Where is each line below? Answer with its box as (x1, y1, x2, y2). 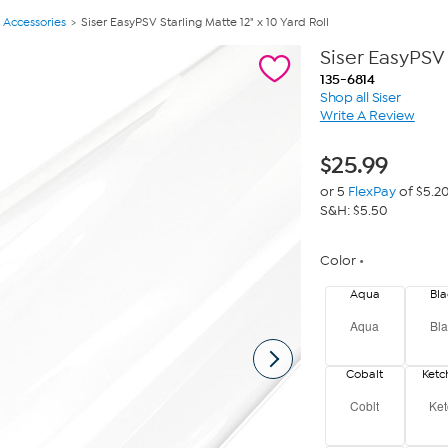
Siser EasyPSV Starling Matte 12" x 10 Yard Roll (81, 15, 329, 29)
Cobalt (346, 367, 384, 381)
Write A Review (319, 107, 415, 124)
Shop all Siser (319, 89, 401, 106)
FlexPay (347, 183, 396, 200)
